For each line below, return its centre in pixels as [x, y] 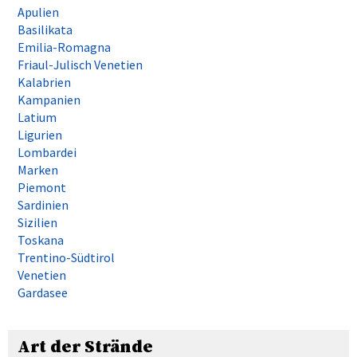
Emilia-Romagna [64, 47]
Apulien [38, 12]
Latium [37, 118]
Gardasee [43, 293]
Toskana [41, 240]
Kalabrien [44, 82]
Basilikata [45, 30]
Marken [38, 170]
